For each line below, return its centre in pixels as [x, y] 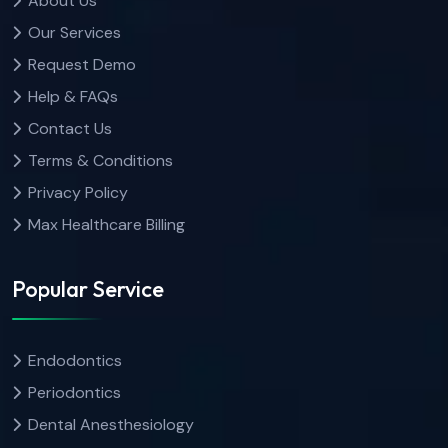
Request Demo [82, 65]
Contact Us [70, 129]
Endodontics [75, 360]
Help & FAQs [73, 97]
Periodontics [74, 392]
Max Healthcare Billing [106, 225]
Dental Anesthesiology [111, 424]
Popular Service [88, 288]
